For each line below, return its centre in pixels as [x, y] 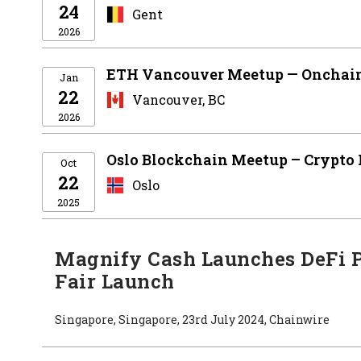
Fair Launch [115, 281]
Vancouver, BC [178, 100]
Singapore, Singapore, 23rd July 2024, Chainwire [192, 320]
